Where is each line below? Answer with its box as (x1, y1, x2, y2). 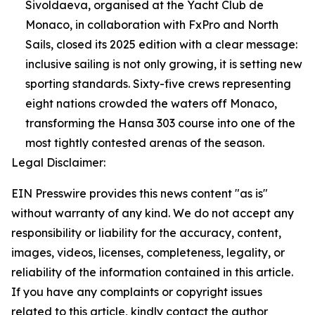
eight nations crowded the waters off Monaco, (25, 96, 277, 110)
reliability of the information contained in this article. (11, 265, 293, 279)
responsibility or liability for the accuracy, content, (11, 226, 281, 240)
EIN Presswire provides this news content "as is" (11, 186, 268, 200)
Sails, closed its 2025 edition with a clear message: (25, 37, 297, 51)
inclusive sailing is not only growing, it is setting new (25, 57, 302, 71)
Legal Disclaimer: (11, 155, 105, 169)
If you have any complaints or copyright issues (11, 285, 262, 299)
